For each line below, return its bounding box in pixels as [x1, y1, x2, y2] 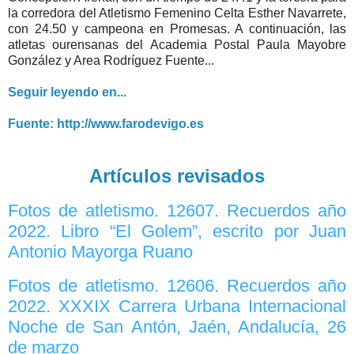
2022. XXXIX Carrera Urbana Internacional [8, 296, 346, 316]
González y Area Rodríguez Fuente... [8, 53, 214, 67]
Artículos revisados [89, 164, 265, 186]
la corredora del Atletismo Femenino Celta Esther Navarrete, [8, 6, 346, 20]
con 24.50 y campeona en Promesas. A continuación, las [8, 21, 346, 36]
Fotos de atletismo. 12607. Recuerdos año [8, 201, 346, 221]
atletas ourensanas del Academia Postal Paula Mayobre [8, 37, 346, 51]
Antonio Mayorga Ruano [8, 242, 193, 262]
